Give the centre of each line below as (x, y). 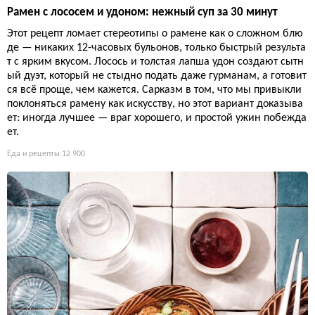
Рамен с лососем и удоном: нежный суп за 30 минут (142, 12)
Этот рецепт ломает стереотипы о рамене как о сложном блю (155, 33)
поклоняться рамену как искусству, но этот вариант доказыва (155, 104)
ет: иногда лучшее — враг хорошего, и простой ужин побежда (157, 118)
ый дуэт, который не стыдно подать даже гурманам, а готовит (157, 76)
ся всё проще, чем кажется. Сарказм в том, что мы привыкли (154, 90)
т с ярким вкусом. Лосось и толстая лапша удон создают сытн (155, 62)
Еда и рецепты (33, 154)
